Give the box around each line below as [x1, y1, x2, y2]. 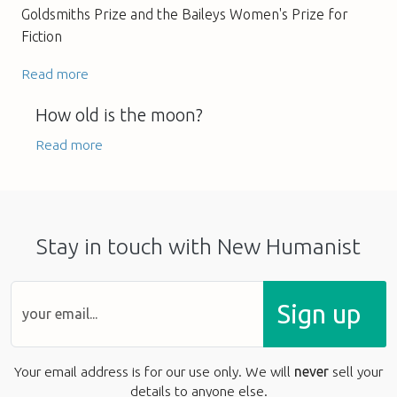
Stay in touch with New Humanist [36, 233, 361, 259]
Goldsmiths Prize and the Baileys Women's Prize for [21, 5, 348, 22]
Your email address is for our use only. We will [14, 362, 294, 379]
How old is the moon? [35, 105, 203, 125]
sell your [329, 362, 383, 379]
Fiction [21, 27, 62, 44]
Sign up [277, 299, 361, 329]
